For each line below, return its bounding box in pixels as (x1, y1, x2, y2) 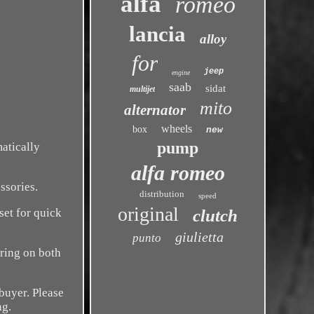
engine (172, 69, 191, 76)
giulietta (175, 229, 224, 245)
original (118, 203, 179, 225)
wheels (161, 123, 193, 135)
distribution (139, 189, 184, 199)
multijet (130, 84, 156, 94)
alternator (123, 102, 186, 118)
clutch (193, 206, 238, 225)
